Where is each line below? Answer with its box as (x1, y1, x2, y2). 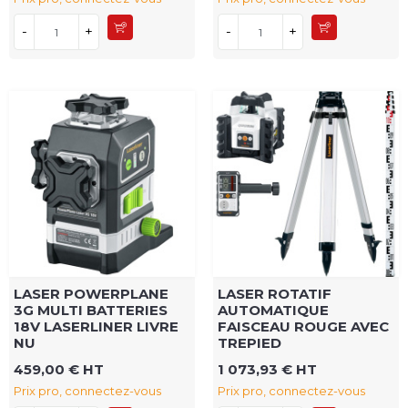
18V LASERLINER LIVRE (14, 318, 178, 336)
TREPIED (218, 334, 281, 352)
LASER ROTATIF (218, 285, 331, 303)
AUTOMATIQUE (218, 301, 329, 320)
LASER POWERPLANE (14, 285, 168, 303)
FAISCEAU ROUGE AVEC (218, 318, 389, 336)
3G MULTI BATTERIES (14, 301, 168, 320)
